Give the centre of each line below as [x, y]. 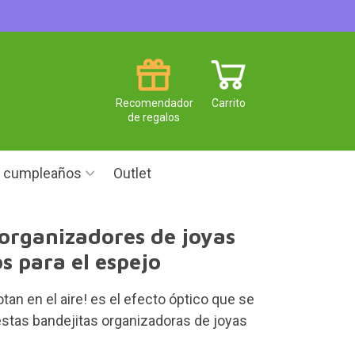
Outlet [132, 173]
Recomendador [155, 103]
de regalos [153, 117]
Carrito [229, 103]
